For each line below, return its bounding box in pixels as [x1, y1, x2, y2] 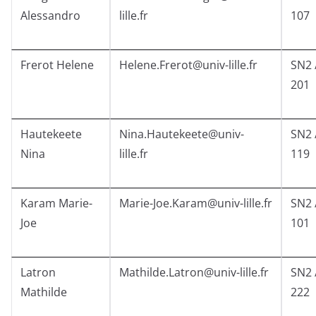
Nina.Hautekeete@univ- [119, 126, 244, 142]
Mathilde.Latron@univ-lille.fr [119, 265, 269, 281]
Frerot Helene [20, 57, 94, 73]
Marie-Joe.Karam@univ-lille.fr [119, 195, 272, 212]
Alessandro [20, 8, 80, 24]
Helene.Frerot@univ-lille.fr [119, 57, 257, 73]
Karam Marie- [20, 195, 92, 212]
